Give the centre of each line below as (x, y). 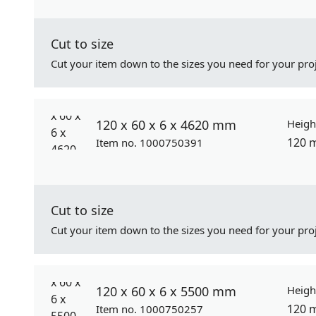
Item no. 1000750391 (150, 142)
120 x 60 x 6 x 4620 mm (166, 125)
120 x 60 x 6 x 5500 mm (166, 291)
